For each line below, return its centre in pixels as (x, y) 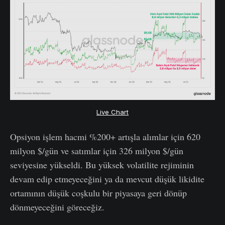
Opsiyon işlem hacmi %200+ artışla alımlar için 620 (105, 137)
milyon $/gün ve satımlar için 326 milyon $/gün (97, 151)
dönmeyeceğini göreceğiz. (57, 207)
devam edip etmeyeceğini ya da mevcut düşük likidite (107, 179)
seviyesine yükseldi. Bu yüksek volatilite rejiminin (102, 165)
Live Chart (113, 112)
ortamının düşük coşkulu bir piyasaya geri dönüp (98, 193)
